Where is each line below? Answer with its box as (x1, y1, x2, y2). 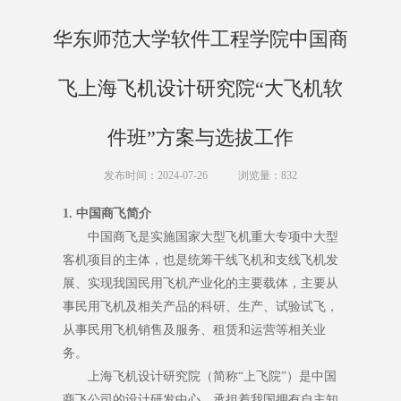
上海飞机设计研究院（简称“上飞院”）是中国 (88, 370, 337, 384)
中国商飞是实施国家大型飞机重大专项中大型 (88, 230, 338, 244)
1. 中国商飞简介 (63, 207, 151, 221)
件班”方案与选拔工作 (107, 126, 294, 149)
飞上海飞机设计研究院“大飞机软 (58, 77, 343, 100)
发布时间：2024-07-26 (104, 169, 208, 183)
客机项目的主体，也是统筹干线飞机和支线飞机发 (63, 253, 338, 268)
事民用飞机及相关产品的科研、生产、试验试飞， (63, 300, 338, 314)
